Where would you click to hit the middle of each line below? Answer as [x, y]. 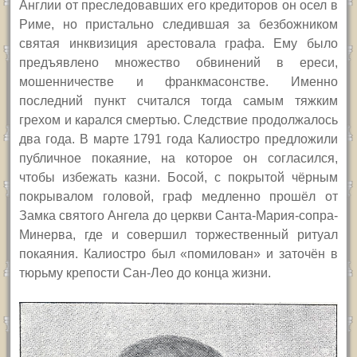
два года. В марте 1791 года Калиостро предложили [178, 139]
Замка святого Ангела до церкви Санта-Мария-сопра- [178, 216]
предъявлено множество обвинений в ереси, [178, 63]
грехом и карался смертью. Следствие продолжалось [178, 120]
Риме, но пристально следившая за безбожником [178, 25]
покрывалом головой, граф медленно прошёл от [178, 197]
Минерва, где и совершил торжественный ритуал [178, 235]
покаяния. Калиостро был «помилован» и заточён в [178, 254]
